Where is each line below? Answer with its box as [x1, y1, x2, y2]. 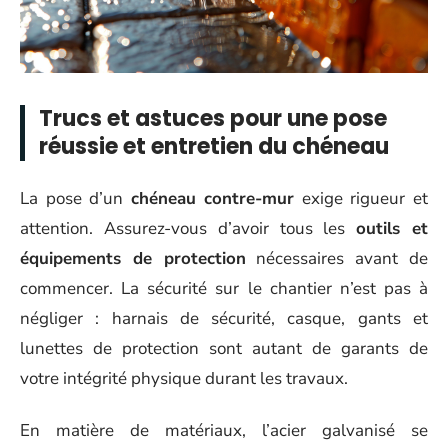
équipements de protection [20, 246, 246, 270]
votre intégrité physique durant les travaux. [20, 366, 348, 390]
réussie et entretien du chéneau [39, 131, 389, 163]
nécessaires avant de [245, 246, 429, 270]
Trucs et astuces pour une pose [39, 103, 387, 135]
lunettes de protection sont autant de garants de [20, 336, 428, 360]
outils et [356, 216, 429, 240]
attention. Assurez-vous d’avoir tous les [20, 216, 357, 240]
